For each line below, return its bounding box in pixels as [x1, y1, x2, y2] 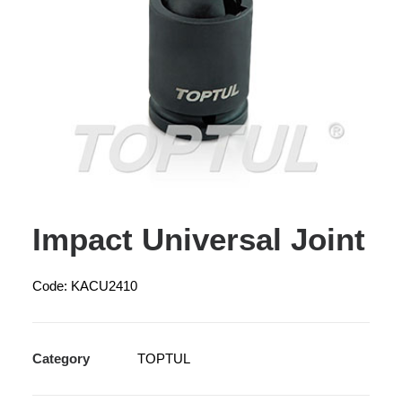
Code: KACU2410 [32, 278, 137, 293]
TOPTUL [137, 351, 190, 366]
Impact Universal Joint [32, 222, 365, 257]
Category [32, 351, 90, 366]
